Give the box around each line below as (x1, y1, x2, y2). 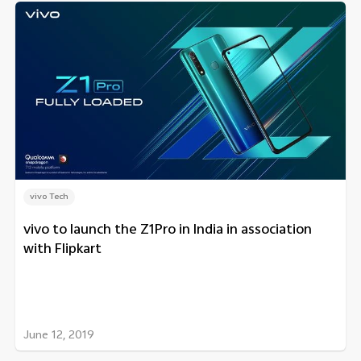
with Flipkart (23, 238, 102, 262)
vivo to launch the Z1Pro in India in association (23, 218, 312, 243)
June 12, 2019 (23, 326, 94, 346)
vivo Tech (30, 189, 68, 205)
